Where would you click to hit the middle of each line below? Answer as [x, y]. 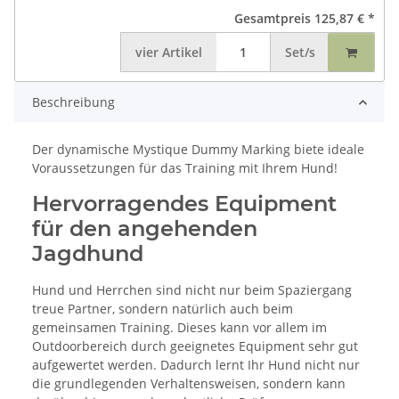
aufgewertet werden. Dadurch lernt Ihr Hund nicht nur [196, 365]
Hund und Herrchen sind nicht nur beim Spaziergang [192, 290]
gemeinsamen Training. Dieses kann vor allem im [179, 328]
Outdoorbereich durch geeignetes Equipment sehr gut [195, 346]
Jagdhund [88, 254]
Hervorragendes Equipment [184, 204]
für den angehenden [145, 229]
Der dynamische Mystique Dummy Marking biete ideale [198, 150]
